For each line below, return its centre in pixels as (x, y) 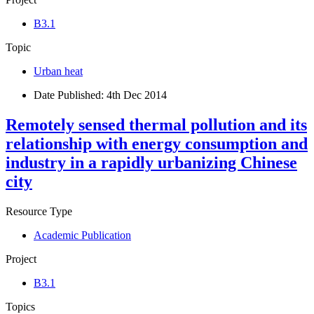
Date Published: (70, 95)
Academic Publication (82, 235)
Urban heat (58, 71)
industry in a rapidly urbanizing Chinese (151, 163)
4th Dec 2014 (137, 95)
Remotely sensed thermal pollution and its (156, 125)
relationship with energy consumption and (157, 144)
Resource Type (39, 212)
